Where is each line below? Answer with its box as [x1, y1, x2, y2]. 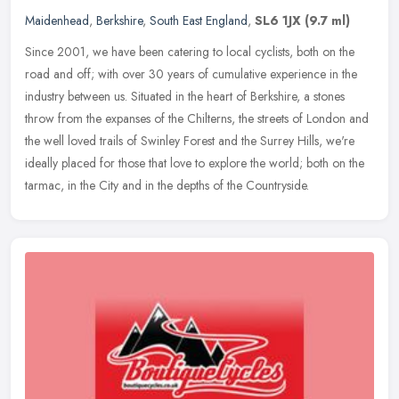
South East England [150, 12, 248, 30]
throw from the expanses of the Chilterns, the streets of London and [25, 110, 369, 128]
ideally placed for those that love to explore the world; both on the [25, 154, 364, 173]
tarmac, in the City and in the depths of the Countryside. [25, 176, 309, 195]
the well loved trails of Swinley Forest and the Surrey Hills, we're [25, 132, 354, 151]
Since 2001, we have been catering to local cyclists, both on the [25, 43, 354, 61]
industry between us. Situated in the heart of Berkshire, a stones [25, 87, 345, 106]
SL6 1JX [255, 12, 301, 30]
